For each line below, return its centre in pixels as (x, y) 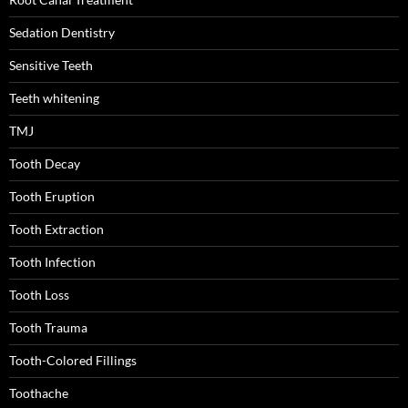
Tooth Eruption (52, 196)
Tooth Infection (52, 262)
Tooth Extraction (56, 229)
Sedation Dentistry (62, 32)
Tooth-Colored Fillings (73, 360)
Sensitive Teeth (51, 65)
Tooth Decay (45, 163)
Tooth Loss (39, 295)
